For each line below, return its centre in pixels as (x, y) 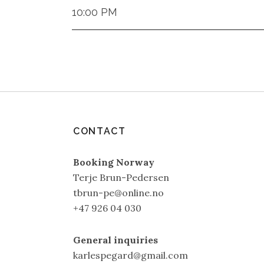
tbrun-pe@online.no (119, 193)
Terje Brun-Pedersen (121, 177)
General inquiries (116, 240)
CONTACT (100, 131)
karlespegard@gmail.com (131, 255)
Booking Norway (114, 162)
